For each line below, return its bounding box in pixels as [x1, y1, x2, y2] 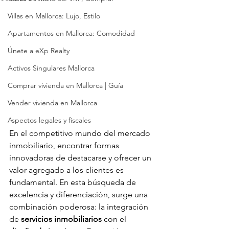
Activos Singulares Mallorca [8, 63, 95, 73]
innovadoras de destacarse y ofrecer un [9, 152, 153, 163]
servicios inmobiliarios [21, 214, 102, 224]
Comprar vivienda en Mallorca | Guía [8, 81, 123, 90]
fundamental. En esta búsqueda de [9, 177, 138, 187]
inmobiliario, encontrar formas [9, 140, 121, 150]
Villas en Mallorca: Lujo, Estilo [8, 11, 100, 20]
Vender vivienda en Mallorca [8, 98, 97, 107]
